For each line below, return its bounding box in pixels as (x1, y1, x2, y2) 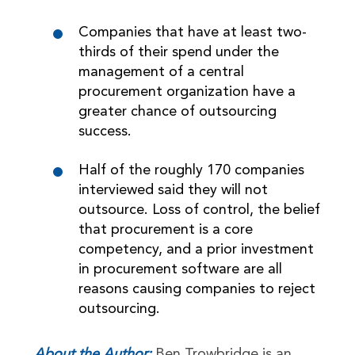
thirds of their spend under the (78, 45, 279, 59)
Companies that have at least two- (78, 25, 307, 40)
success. (78, 124, 132, 139)
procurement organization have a (78, 85, 296, 99)
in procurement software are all (78, 262, 282, 277)
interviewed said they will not (78, 183, 268, 197)
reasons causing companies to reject (78, 282, 315, 296)
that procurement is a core (78, 223, 253, 237)
